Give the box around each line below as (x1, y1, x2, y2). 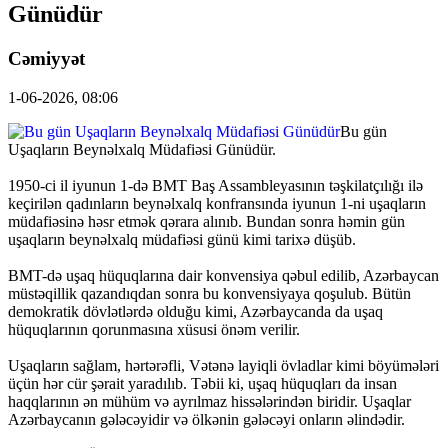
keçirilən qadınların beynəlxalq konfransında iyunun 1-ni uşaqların (8, 194, 426, 212)
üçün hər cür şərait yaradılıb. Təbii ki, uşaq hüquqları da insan (8, 374, 397, 392)
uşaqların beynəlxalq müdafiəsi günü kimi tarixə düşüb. (8, 230, 356, 248)
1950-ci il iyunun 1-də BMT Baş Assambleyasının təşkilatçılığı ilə (8, 176, 423, 194)
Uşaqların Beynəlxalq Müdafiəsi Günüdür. (8, 140, 276, 158)
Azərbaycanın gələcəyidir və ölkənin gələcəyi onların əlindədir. (8, 410, 405, 428)
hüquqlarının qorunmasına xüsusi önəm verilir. (8, 320, 300, 338)
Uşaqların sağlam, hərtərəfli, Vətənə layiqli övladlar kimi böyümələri (8, 356, 439, 374)
